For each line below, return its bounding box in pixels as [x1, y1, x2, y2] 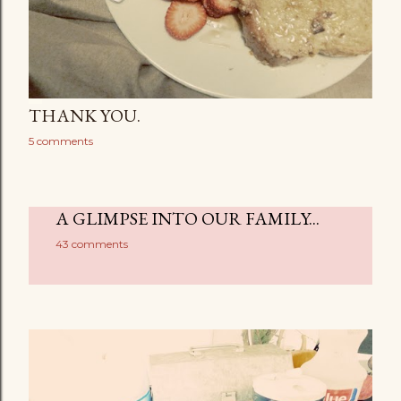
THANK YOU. [29, 104, 141, 127]
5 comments [29, 134, 93, 148]
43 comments [55, 237, 128, 251]
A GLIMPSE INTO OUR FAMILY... [55, 207, 320, 230]
